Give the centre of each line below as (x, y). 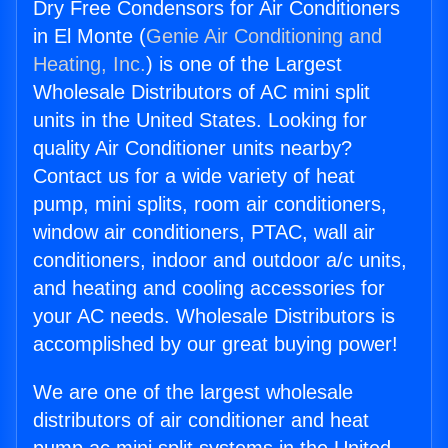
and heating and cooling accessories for (209, 288)
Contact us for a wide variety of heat (194, 176)
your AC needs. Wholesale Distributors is (214, 316)
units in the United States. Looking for (200, 120)
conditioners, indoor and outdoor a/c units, (220, 260)
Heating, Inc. (89, 64)
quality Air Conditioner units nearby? (192, 148)
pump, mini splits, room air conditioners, (210, 204)
